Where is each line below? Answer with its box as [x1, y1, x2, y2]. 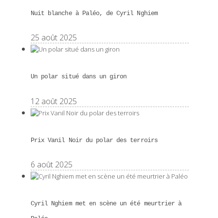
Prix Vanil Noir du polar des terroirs [31, 136, 158, 144]
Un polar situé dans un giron [31, 73, 127, 81]
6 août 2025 [31, 159, 73, 170]
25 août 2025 [31, 32, 77, 43]
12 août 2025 [31, 95, 77, 107]
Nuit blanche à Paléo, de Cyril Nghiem [31, 10, 158, 17]
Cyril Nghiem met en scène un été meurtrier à [31, 200, 182, 208]
